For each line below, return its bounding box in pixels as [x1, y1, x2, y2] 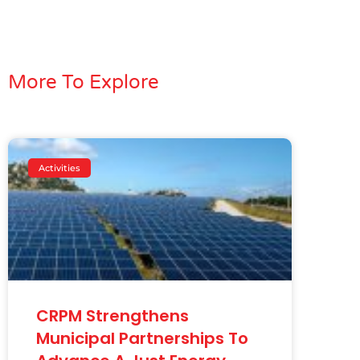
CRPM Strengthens [36, 304, 189, 327]
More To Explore [8, 71, 159, 95]
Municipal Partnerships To [36, 326, 248, 350]
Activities [39, 162, 81, 174]
